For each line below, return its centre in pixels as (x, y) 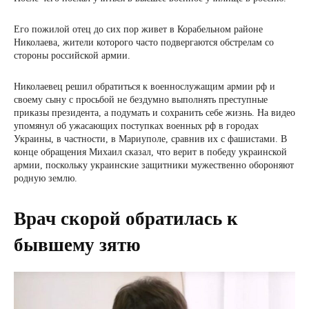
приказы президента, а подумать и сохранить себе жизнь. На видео (154, 113)
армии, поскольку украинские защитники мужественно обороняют (154, 166)
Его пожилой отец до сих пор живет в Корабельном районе (138, 30)
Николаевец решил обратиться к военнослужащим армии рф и (144, 87)
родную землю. (46, 179)
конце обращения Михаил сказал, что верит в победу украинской (150, 152)
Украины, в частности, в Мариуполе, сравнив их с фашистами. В (150, 139)
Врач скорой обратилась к (126, 219)
